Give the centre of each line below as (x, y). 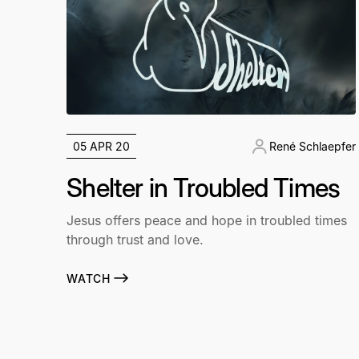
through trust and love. (135, 240)
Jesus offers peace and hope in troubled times (207, 221)
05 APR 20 (102, 147)
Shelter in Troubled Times (204, 188)
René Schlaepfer (312, 147)
